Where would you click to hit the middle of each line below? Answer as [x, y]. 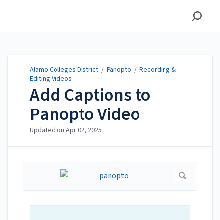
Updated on [48, 130]
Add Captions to [90, 95]
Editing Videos [51, 79]
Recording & [158, 70]
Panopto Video [85, 114]
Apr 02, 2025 [84, 130]
